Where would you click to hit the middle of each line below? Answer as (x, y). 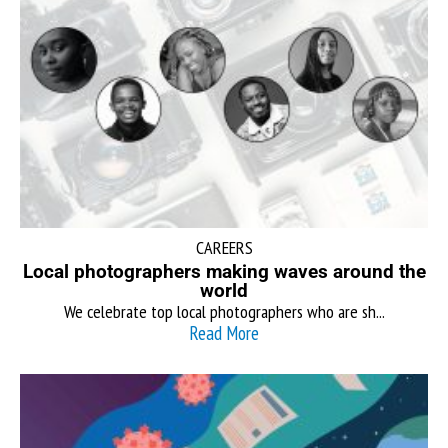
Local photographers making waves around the (224, 271)
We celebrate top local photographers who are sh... (224, 311)
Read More (224, 332)
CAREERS (224, 247)
